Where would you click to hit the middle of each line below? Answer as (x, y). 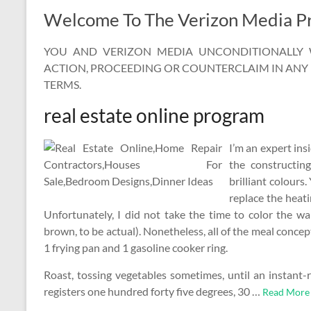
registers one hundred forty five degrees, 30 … (153, 291)
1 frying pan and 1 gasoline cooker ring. (136, 247)
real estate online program (154, 115)
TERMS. (62, 84)
